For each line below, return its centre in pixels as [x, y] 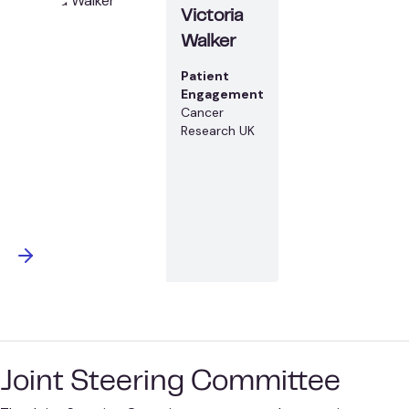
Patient [205, 75]
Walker [208, 42]
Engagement [222, 94]
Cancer [202, 112]
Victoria [212, 16]
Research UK [218, 130]
